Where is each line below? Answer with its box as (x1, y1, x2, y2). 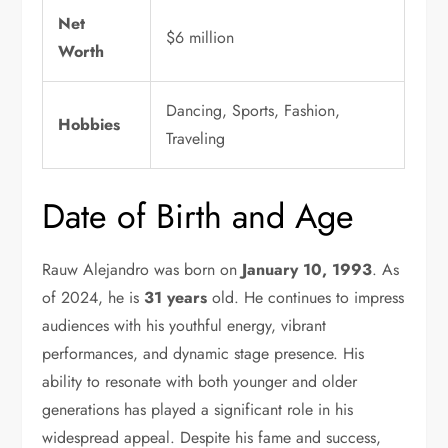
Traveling (166, 127, 226, 151)
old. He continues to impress (207, 286, 405, 310)
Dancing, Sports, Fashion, (166, 99, 341, 123)
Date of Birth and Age (42, 192, 355, 242)
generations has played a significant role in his (42, 398, 354, 422)
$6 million (166, 26, 235, 50)
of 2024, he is (42, 286, 145, 310)
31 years (144, 286, 208, 310)
